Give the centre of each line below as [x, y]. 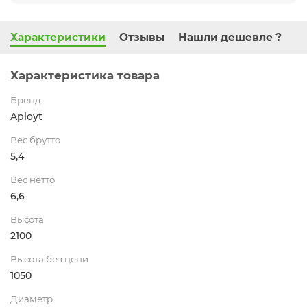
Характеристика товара [85, 75]
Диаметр [32, 298]
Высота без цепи [49, 259]
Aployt [26, 116]
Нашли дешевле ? [230, 37]
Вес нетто [33, 179]
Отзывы [142, 37]
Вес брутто [35, 139]
